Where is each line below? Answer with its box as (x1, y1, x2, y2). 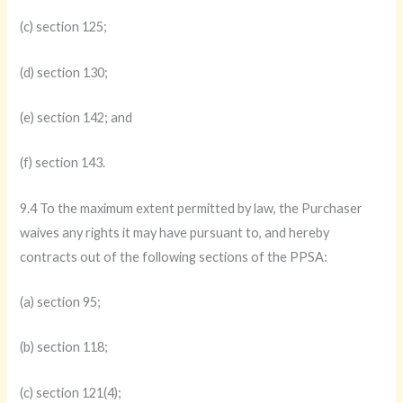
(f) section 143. (20, 155, 106, 171)
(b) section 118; (20, 339, 109, 355)
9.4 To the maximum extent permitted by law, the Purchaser (20, 200, 363, 216)
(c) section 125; (20, 19, 108, 35)
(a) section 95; (20, 293, 102, 309)
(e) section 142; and (20, 109, 133, 125)
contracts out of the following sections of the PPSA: (20, 248, 328, 264)
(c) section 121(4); (20, 384, 122, 400)
